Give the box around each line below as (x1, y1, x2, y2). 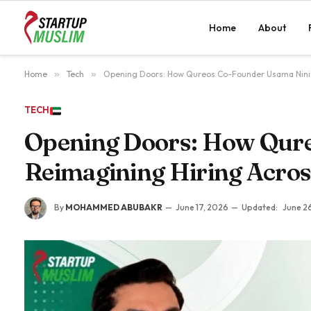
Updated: (242, 201, 278, 212)
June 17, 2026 (176, 201, 228, 212)
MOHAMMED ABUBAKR (65, 201, 162, 212)
